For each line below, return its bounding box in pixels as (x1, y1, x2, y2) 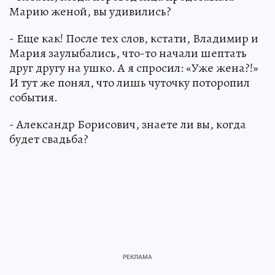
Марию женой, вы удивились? (9, 3, 171, 20)
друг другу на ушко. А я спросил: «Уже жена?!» (9, 60, 258, 77)
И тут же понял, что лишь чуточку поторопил (9, 74, 250, 91)
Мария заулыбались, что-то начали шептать (9, 45, 247, 62)
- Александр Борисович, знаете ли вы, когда (9, 116, 246, 133)
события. (9, 89, 58, 106)
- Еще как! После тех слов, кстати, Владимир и (9, 30, 258, 47)
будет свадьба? (9, 131, 88, 148)
